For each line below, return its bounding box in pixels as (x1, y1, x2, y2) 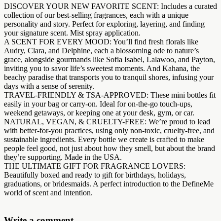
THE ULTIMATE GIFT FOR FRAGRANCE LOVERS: (4, 161, 185, 170)
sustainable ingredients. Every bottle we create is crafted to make (4, 135, 204, 144)
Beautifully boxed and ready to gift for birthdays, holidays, (4, 170, 186, 179)
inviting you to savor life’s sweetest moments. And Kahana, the (4, 64, 200, 73)
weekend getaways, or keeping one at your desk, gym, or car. (4, 108, 194, 117)
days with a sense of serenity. (4, 81, 94, 90)
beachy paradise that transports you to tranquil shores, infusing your (4, 73, 214, 81)
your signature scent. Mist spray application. (4, 28, 141, 37)
